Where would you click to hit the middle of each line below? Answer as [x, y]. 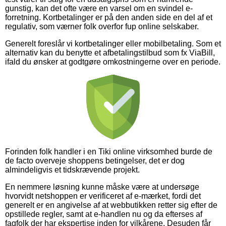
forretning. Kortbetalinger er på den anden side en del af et [109, 17]
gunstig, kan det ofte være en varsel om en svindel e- [99, 8]
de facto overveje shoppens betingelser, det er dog [95, 160]
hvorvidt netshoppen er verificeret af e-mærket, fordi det [103, 196]
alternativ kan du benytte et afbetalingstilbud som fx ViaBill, [110, 52]
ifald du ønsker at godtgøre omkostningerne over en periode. [113, 62]
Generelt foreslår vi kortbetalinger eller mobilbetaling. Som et [113, 43]
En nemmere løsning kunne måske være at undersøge [102, 187]
